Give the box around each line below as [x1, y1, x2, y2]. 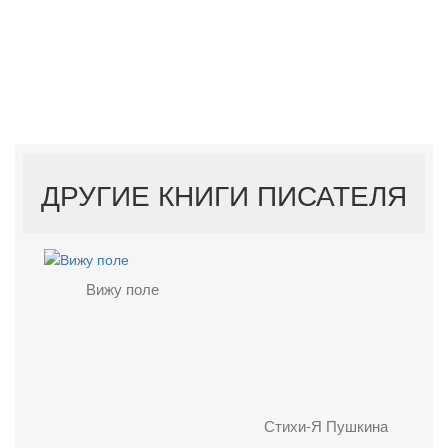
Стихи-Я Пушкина [264, 414, 388, 436]
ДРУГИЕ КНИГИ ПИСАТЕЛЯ [41, 174, 407, 215]
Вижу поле [85, 278, 159, 300]
